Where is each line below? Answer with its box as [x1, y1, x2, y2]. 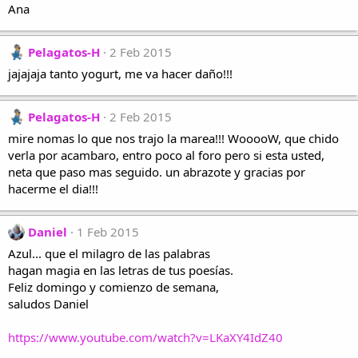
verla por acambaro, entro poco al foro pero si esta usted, [8, 147, 324, 163]
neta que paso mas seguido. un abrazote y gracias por [8, 164, 305, 180]
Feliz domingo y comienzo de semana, [8, 279, 219, 295]
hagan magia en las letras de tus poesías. [8, 262, 233, 278]
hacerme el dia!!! [8, 181, 98, 197]
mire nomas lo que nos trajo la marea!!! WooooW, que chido [8, 130, 339, 146]
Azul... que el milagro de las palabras [8, 245, 210, 261]
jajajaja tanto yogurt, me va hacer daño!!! [8, 66, 233, 82]
